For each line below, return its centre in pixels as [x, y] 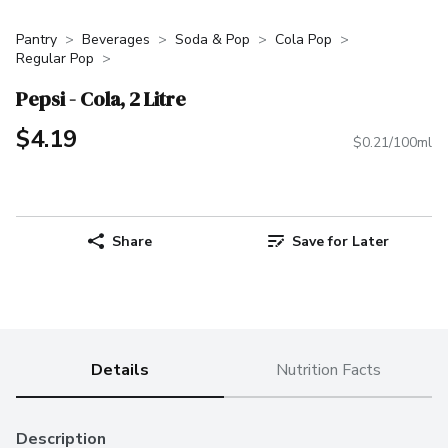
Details [120, 370]
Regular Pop [55, 58]
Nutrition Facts [328, 370]
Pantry [36, 39]
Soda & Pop [212, 39]
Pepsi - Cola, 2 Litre [101, 98]
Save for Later [340, 241]
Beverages [116, 39]
